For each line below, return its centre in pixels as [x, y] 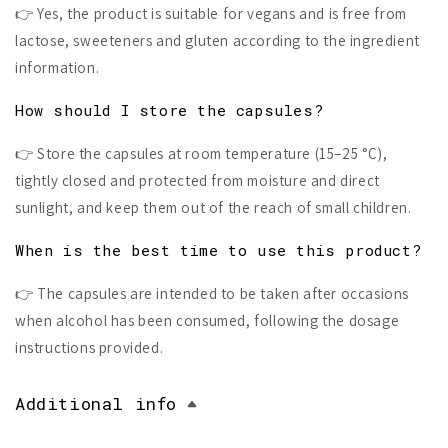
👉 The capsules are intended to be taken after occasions [212, 294]
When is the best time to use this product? [218, 250]
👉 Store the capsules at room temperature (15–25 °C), [201, 154]
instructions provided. [89, 348]
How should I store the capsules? [169, 110]
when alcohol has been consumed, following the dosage [207, 321]
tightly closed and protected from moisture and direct [197, 181]
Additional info [96, 404]
